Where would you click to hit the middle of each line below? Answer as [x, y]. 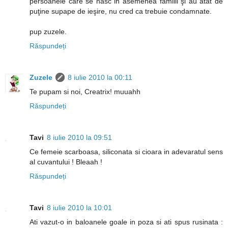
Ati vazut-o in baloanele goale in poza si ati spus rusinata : [126, 222]
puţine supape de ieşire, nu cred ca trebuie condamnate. [121, 11]
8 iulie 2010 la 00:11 [100, 78]
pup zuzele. [48, 32]
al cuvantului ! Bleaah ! [66, 162]
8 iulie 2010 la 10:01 [79, 208]
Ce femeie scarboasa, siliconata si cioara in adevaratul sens [126, 152]
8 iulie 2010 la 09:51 [79, 138]
